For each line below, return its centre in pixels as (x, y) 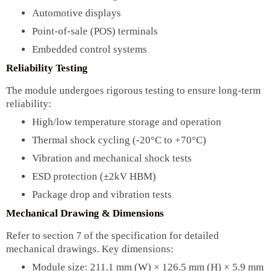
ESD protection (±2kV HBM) (94, 176)
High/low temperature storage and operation (126, 122)
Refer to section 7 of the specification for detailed (113, 235)
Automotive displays (76, 13)
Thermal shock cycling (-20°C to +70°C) (119, 140)
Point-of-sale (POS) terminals (95, 31)
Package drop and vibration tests (102, 194)
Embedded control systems (89, 49)
